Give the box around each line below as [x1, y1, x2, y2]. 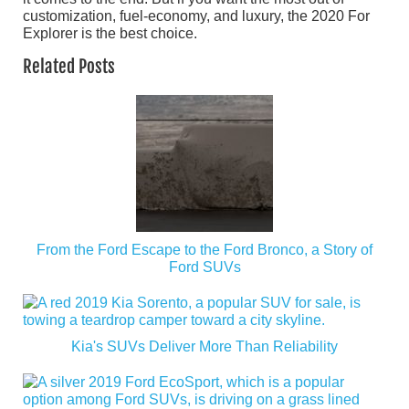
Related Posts [23, 56, 115, 79]
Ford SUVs [168, 259, 241, 276]
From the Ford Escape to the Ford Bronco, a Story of [37, 242, 372, 258]
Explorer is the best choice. [23, 26, 197, 42]
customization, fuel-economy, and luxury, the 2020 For [23, 8, 370, 25]
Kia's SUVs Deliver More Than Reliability [71, 339, 338, 355]
